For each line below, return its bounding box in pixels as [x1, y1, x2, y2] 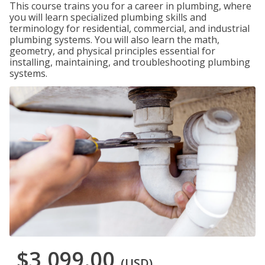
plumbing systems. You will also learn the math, [9, 33, 219, 46]
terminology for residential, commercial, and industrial [9, 22, 250, 35]
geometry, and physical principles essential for [9, 44, 215, 57]
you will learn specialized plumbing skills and [9, 11, 206, 24]
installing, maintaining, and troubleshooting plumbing [9, 56, 250, 69]
